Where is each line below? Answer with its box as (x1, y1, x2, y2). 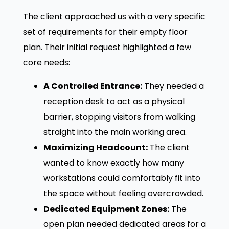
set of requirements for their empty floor (22, 26, 188, 38)
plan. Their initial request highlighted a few (22, 41, 191, 53)
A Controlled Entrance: (43, 80, 142, 92)
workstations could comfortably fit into (43, 172, 200, 184)
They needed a (142, 80, 204, 92)
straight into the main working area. (43, 126, 187, 138)
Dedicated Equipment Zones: (43, 202, 169, 215)
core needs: (22, 56, 70, 68)
